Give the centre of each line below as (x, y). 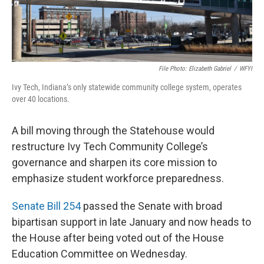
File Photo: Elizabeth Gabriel (195, 69)
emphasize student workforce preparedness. (118, 179)
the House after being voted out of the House (118, 238)
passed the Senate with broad (151, 206)
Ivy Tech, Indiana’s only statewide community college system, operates (127, 88)
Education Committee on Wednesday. (100, 254)
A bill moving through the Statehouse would (113, 131)
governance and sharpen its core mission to (114, 163)
